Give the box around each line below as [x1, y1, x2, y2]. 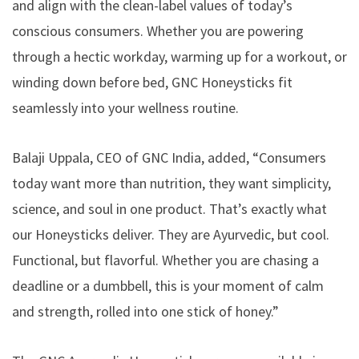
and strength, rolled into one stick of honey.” [12, 301, 279, 321]
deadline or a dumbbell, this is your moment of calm [12, 276, 324, 295]
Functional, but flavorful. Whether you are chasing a [12, 250, 319, 269]
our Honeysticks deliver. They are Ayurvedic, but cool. [12, 224, 329, 244]
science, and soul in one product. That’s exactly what [12, 199, 327, 218]
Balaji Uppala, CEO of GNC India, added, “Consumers [12, 147, 326, 167]
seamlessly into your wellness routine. [12, 98, 239, 117]
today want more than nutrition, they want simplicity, [12, 173, 331, 192]
